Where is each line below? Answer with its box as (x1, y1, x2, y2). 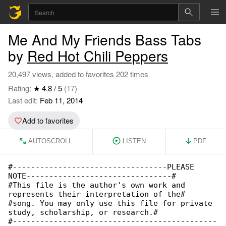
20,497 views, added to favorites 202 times (8, 69, 148, 79)
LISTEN (122, 137, 146, 145)
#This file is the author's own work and (8, 181, 190, 190)
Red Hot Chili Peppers (27, 45, 168, 66)
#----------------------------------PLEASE (8, 162, 199, 172)
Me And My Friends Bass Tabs (8, 29, 201, 49)
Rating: (8, 83, 33, 93)
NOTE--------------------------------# (8, 172, 176, 181)
